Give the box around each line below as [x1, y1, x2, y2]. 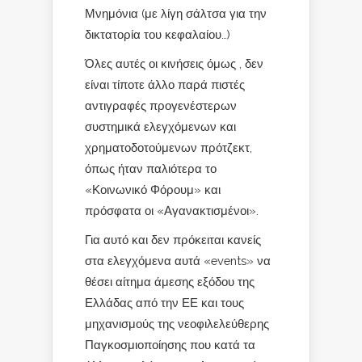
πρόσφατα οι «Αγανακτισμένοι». [85, 204, 259, 217]
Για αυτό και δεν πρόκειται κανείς [85, 233, 261, 246]
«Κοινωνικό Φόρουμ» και [85, 183, 221, 196]
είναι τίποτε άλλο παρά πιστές [85, 78, 245, 91]
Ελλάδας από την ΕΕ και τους [85, 296, 244, 309]
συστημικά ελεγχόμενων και [85, 120, 236, 133]
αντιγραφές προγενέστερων [85, 99, 237, 112]
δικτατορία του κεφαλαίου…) [85, 27, 230, 41]
